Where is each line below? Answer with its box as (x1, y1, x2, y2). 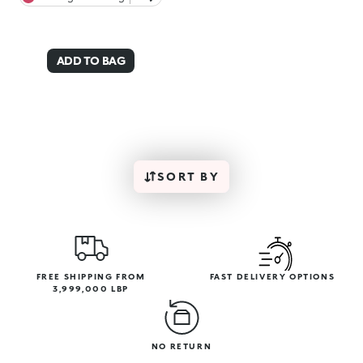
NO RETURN (151, 341, 212, 352)
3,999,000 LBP (53, 284, 129, 294)
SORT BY (157, 169, 220, 184)
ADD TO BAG (56, 53, 126, 67)
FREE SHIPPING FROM (36, 271, 146, 282)
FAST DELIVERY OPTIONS (209, 271, 335, 282)
